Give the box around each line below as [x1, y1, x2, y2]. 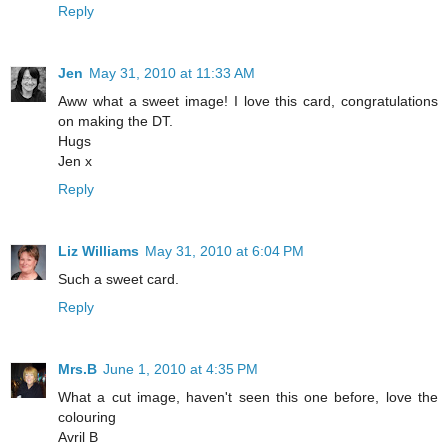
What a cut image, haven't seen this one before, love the [58, 388, 438, 405]
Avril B [58, 428, 98, 445]
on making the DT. [58, 112, 173, 129]
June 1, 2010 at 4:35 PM [103, 360, 258, 377]
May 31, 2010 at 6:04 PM [145, 242, 304, 259]
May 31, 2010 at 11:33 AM [89, 64, 255, 81]
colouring [58, 408, 116, 425]
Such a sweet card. [58, 270, 179, 287]
